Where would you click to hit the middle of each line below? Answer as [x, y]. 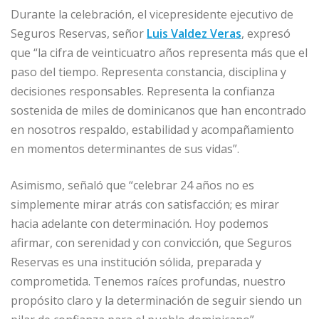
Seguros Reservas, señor [79, 34]
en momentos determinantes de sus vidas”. [125, 149]
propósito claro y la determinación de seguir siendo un [156, 301]
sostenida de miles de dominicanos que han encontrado [158, 111]
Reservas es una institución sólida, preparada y [136, 262]
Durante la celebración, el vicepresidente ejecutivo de [152, 15]
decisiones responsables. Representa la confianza [143, 91]
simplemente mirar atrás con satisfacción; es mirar [145, 205]
